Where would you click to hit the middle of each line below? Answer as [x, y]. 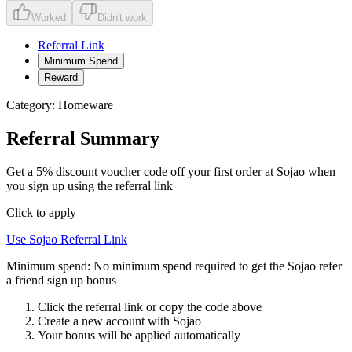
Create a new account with [105, 321]
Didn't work [122, 17]
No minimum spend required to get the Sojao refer [218, 266]
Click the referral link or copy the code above [150, 306]
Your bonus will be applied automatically [139, 335]
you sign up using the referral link [90, 185]
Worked [49, 17]
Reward [61, 77]
